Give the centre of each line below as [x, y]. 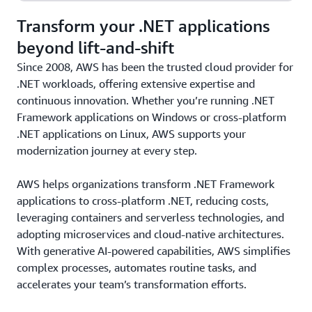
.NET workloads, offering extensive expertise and [136, 84]
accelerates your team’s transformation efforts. [132, 284]
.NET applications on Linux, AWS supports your [131, 134]
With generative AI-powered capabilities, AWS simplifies [154, 251]
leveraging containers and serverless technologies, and [150, 217]
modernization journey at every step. [107, 150]
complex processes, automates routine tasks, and [136, 267]
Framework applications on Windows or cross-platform [151, 117]
